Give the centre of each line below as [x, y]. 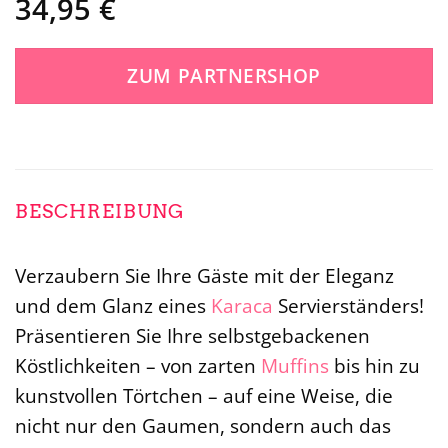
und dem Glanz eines [113, 306]
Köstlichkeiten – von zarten [138, 366]
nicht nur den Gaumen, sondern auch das [203, 426]
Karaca [242, 306]
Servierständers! [348, 306]
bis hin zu [374, 366]
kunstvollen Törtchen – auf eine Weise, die [204, 396]
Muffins [295, 366]
